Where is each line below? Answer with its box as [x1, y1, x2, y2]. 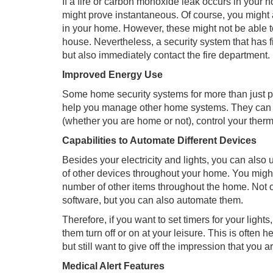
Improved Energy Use [62, 69, 163, 80]
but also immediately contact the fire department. [62, 50, 270, 60]
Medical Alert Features [62, 261, 165, 271]
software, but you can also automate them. [62, 195, 243, 205]
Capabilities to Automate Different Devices [62, 135, 257, 146]
